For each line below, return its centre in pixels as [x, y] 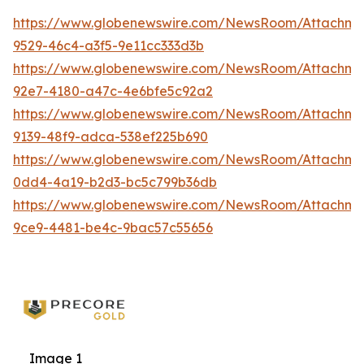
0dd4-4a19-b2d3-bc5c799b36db [115, 182]
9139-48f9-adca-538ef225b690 [110, 137]
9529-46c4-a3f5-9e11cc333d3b [108, 46]
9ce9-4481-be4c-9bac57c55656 [113, 228]
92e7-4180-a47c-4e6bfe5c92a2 [113, 91]
